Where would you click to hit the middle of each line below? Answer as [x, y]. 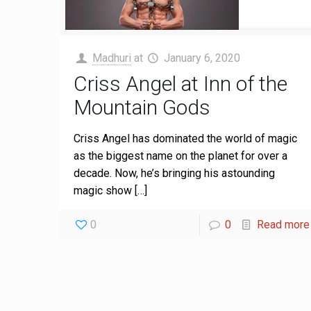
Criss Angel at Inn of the [181, 84]
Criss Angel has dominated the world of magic [186, 138]
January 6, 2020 [202, 58]
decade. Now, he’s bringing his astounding [175, 173]
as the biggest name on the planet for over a [181, 156]
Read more [283, 225]
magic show [103, 191]
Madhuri [111, 58]
